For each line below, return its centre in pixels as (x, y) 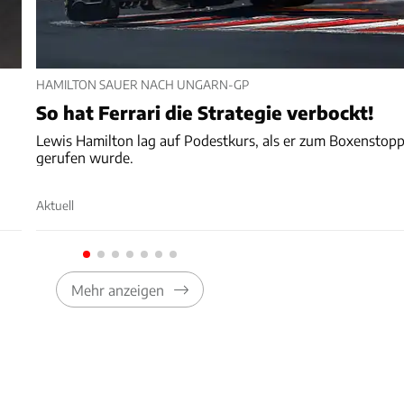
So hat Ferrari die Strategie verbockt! (205, 112)
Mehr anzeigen (117, 289)
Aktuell (55, 206)
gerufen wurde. (85, 157)
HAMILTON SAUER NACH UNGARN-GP (143, 84)
